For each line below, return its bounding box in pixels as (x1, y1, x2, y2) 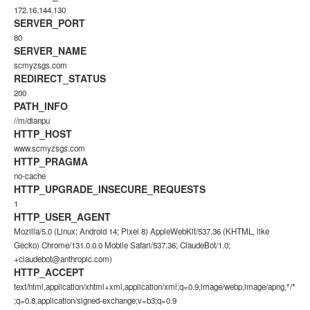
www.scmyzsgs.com (14, 143, 85, 154)
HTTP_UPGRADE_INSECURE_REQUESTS (14, 182, 206, 196)
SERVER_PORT (14, 16, 85, 30)
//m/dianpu (14, 115, 50, 126)
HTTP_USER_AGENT (14, 210, 111, 224)
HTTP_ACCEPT (14, 265, 84, 279)
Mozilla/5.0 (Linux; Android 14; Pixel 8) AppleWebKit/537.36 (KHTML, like (14, 226, 269, 237)
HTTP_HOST (14, 127, 72, 140)
